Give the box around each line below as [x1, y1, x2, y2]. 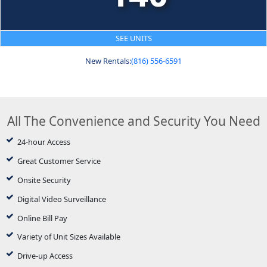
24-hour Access [17, 136, 70, 148]
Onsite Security [17, 174, 71, 185]
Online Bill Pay [17, 212, 67, 223]
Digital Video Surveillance [17, 193, 106, 204]
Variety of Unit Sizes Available [17, 231, 120, 243]
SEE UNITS [115, 32, 152, 44]
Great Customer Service [17, 156, 101, 167]
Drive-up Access [17, 250, 73, 262]
